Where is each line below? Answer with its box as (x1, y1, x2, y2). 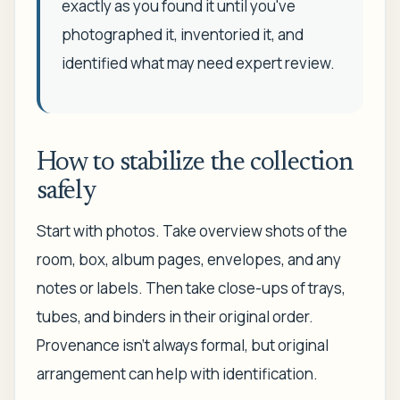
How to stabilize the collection (37, 150, 354, 177)
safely (37, 179, 96, 205)
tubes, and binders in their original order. (37, 306, 313, 327)
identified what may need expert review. (62, 53, 335, 73)
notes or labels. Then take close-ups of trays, (37, 278, 346, 298)
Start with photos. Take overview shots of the (37, 221, 347, 241)
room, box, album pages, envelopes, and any (37, 249, 341, 270)
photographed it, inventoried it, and (62, 24, 304, 45)
